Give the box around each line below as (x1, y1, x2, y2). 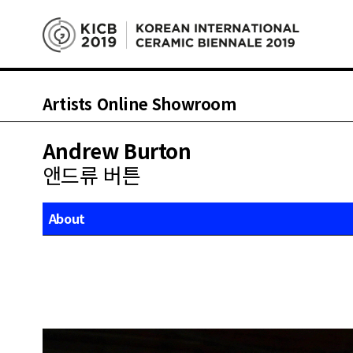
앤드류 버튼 (42, 160, 141, 190)
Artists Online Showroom (42, 92, 236, 116)
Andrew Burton (42, 136, 191, 165)
